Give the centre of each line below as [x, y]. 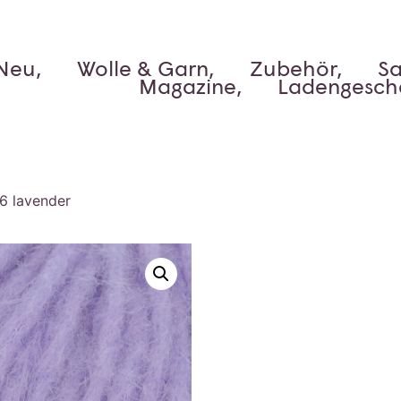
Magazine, [190, 85]
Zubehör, [296, 68]
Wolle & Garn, [145, 68]
